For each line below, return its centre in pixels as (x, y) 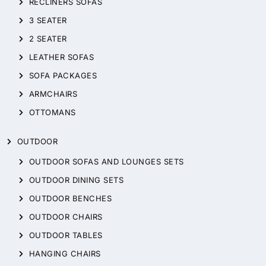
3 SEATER (48, 20)
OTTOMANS (52, 112)
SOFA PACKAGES (63, 75)
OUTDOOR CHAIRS (66, 216)
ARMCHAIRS (53, 94)
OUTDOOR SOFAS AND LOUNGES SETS (106, 161)
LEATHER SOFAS (61, 57)
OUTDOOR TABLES (66, 235)
